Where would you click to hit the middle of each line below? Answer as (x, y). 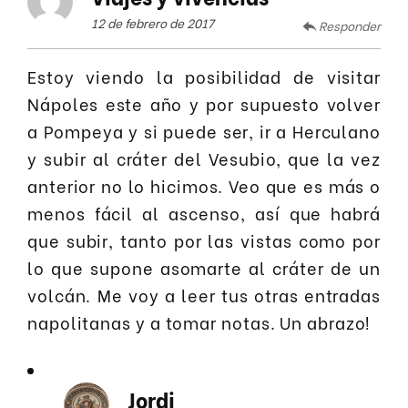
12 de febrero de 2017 (153, 23)
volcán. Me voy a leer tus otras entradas (204, 295)
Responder (350, 26)
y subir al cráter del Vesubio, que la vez (204, 158)
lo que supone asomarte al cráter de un (204, 268)
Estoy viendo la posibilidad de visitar (204, 76)
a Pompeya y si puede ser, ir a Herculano (204, 131)
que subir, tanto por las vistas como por (204, 240)
